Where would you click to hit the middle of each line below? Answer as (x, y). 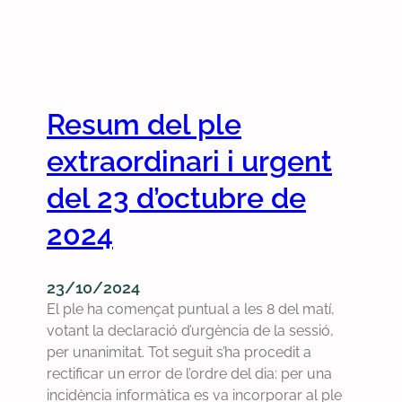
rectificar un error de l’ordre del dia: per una (189, 374)
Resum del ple (144, 125)
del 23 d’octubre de (176, 198)
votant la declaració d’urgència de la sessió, (190, 331)
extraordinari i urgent (189, 162)
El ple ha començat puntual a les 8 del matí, (191, 309)
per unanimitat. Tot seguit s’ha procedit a (179, 352)
